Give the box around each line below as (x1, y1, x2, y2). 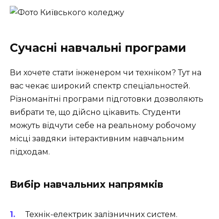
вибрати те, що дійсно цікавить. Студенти (10, 107, 181, 117)
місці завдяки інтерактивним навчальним (10, 133, 184, 143)
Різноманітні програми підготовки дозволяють (10, 94, 203, 104)
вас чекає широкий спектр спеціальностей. (10, 81, 190, 90)
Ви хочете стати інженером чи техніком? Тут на (10, 67, 201, 77)
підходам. (10, 147, 50, 156)
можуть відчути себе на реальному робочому (10, 120, 196, 130)
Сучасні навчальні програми (10, 41, 186, 55)
